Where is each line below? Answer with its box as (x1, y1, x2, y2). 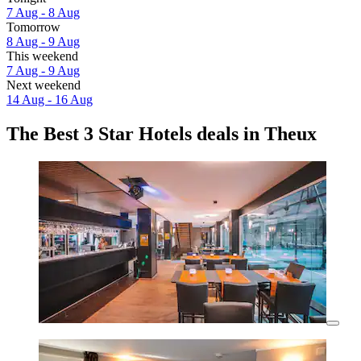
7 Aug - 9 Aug (6, 63, 80, 77)
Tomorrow (6, 19, 60, 34)
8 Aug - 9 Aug (6, 34, 80, 48)
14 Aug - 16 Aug (6, 92, 93, 106)
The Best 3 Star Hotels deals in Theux (6, 122, 317, 144)
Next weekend (6, 77, 81, 92)
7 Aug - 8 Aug (6, 5, 80, 19)
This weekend (6, 48, 78, 63)
